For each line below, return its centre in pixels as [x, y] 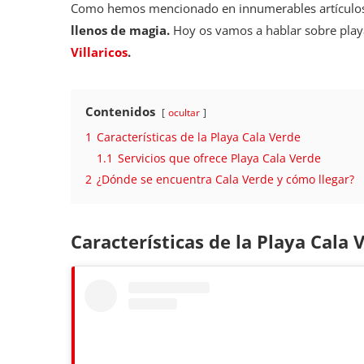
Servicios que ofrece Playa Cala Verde [219, 159]
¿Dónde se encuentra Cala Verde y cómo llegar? [225, 180]
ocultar [184, 113]
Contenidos [120, 112]
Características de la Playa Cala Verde [199, 138]
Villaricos [99, 52]
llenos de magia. [120, 30]
